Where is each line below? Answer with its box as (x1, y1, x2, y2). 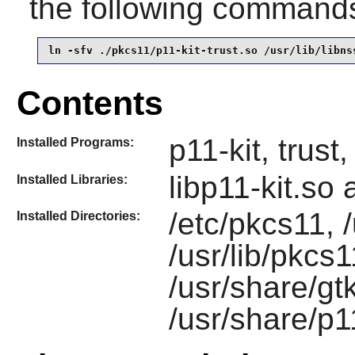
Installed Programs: (16, 136, 134, 150)
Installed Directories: (16, 209, 140, 223)
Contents (16, 84, 163, 123)
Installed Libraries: (16, 172, 128, 186)
